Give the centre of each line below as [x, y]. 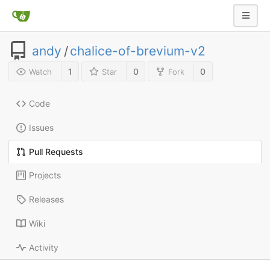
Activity [44, 248]
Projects [45, 175]
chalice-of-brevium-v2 [138, 51]
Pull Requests [56, 152]
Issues [41, 128]
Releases [46, 199]
